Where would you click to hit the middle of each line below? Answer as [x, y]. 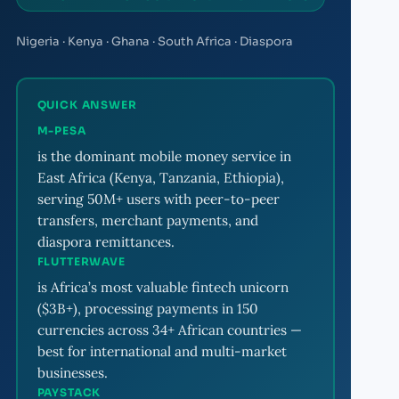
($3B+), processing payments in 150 [147, 308]
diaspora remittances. [106, 241]
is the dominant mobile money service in [164, 156]
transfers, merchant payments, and [147, 220]
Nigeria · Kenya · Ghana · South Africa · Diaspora [155, 42]
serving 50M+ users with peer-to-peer [158, 199]
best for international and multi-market [162, 351]
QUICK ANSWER [87, 104]
